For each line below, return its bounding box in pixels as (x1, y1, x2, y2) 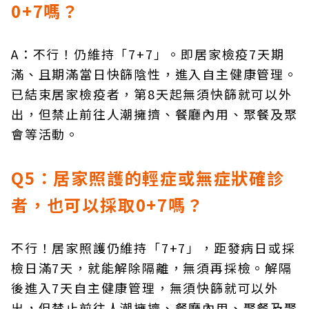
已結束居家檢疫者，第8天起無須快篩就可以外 (11, 85, 292, 103)
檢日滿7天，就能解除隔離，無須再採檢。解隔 (11, 259, 292, 277)
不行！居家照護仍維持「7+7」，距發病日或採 (11, 239, 296, 257)
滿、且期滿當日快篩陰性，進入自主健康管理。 (11, 65, 298, 83)
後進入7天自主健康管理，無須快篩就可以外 (11, 279, 279, 297)
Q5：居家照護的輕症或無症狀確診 (11, 166, 285, 190)
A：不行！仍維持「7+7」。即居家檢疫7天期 (11, 45, 285, 63)
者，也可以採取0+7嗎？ (11, 192, 204, 217)
